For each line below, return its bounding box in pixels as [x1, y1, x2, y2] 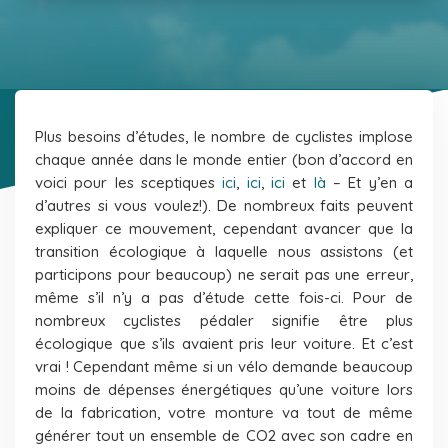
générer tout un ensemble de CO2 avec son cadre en [35, 425, 413, 445]
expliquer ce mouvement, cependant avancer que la [35, 218, 413, 238]
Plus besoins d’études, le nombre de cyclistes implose [35, 126, 413, 146]
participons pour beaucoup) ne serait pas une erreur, [35, 264, 413, 284]
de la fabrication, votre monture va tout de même [35, 402, 413, 422]
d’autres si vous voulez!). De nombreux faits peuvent [35, 195, 413, 215]
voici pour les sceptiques [35, 172, 223, 192]
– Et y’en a [325, 172, 414, 192]
